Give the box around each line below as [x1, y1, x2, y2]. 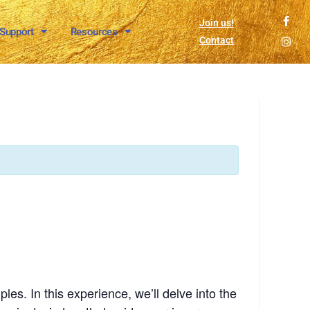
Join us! [199, 17, 234, 28]
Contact [199, 34, 234, 46]
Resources [70, 25, 118, 38]
